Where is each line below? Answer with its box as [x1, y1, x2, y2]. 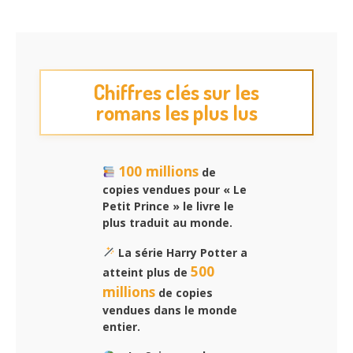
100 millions [117, 161, 199, 180]
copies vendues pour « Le [102, 181, 247, 197]
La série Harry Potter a [114, 244, 247, 260]
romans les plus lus [95, 98, 258, 125]
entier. [102, 318, 140, 334]
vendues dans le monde [102, 302, 237, 318]
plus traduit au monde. [102, 214, 232, 230]
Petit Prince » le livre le [102, 198, 234, 214]
